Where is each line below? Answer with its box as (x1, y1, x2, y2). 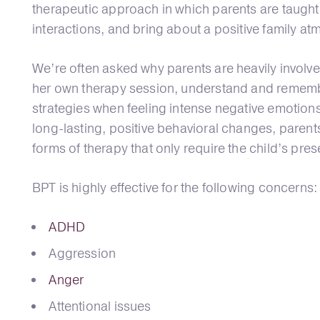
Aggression (49, 244, 116, 262)
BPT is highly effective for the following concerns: (32, 179, 318, 196)
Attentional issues (49, 297, 151, 315)
